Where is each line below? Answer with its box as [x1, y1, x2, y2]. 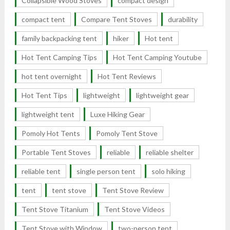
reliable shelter [145, 147, 194, 157]
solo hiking [151, 166, 185, 176]
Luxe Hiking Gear [90, 109, 145, 119]
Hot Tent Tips [21, 90, 67, 100]
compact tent [21, 14, 65, 24]
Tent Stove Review [102, 185, 164, 195]
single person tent [76, 166, 136, 176]
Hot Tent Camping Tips [21, 52, 97, 62]
